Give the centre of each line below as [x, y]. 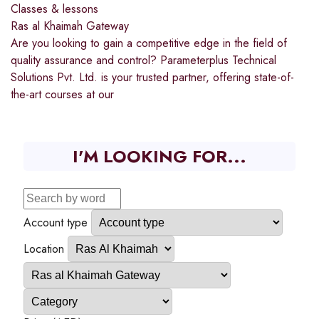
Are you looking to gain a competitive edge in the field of [149, 43]
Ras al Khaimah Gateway [70, 26]
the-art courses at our [62, 94]
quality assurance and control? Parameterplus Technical [143, 60]
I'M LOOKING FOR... [159, 156]
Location [44, 249]
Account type [56, 222]
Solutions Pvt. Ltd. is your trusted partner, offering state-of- [152, 77]
